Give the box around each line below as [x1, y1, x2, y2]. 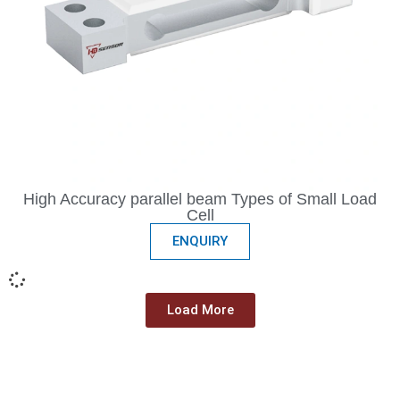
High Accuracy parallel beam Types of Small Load [23, 190, 377, 209]
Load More [166, 302, 234, 319]
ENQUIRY [172, 233, 228, 250]
